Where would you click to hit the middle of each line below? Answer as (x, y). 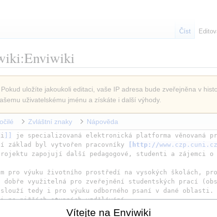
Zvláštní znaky (50, 122)
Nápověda (102, 122)
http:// (146, 144)
